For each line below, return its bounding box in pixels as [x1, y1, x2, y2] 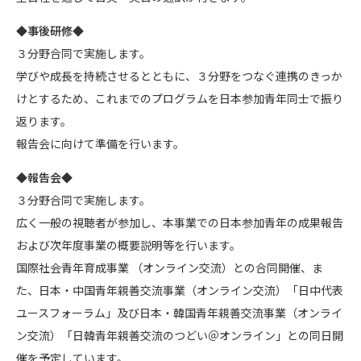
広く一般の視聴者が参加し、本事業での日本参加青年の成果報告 [16, 214, 343, 230]
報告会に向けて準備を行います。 [16, 135, 185, 151]
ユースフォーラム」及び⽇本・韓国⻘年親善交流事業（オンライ [16, 304, 342, 321]
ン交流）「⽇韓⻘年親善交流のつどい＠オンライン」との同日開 [16, 326, 343, 343]
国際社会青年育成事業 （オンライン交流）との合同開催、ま [16, 259, 323, 276]
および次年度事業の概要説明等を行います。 [16, 236, 241, 253]
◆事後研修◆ [16, 22, 84, 39]
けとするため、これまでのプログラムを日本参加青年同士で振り [16, 89, 343, 106]
